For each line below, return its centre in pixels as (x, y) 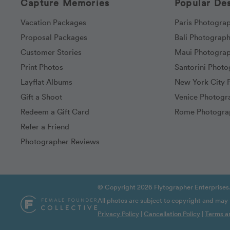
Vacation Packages (53, 22)
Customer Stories (51, 52)
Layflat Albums (46, 82)
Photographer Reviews (60, 141)
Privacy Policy (118, 214)
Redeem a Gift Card (55, 111)
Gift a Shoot (41, 97)
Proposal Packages (54, 37)
